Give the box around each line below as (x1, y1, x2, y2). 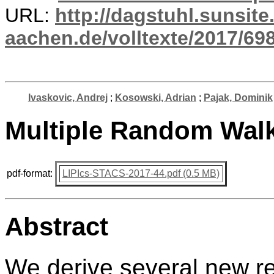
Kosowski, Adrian (114, 92, 196, 103)
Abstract (5, 212, 108, 241)
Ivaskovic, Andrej (28, 92, 108, 103)
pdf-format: (7, 168, 53, 179)
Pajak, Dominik (203, 92, 273, 103)
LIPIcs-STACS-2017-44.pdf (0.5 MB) (62, 168, 220, 179)
